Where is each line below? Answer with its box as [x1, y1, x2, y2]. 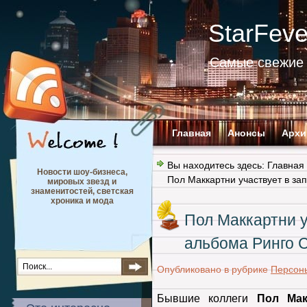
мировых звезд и [47, 177, 116, 186]
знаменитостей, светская [30, 186, 134, 196]
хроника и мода [50, 196, 114, 206]
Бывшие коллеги [157, 293, 257, 304]
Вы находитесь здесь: [167, 160, 267, 171]
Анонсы [228, 127, 265, 138]
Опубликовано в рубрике [157, 264, 271, 275]
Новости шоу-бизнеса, [36, 167, 127, 177]
